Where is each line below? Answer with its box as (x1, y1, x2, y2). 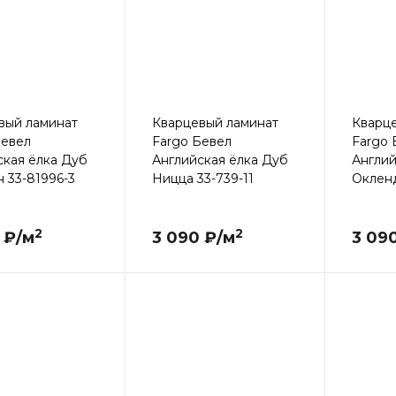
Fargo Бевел (151, 133, 232, 150)
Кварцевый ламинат (151, 115, 278, 132)
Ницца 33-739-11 (151, 171, 254, 187)
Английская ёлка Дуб (151, 152, 288, 169)
